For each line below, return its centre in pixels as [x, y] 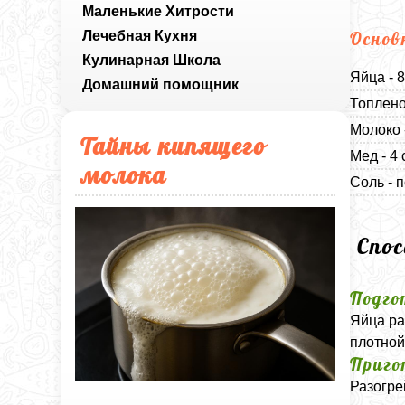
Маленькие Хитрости [159, 11]
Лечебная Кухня [140, 36]
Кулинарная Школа [152, 60]
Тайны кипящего [174, 146]
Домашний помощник [161, 85]
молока [124, 174]
